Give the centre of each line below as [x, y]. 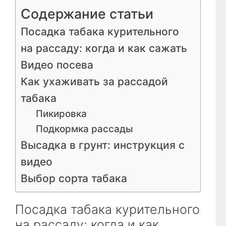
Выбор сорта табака [74, 178]
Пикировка [61, 114]
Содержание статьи [87, 13]
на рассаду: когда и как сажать [104, 48]
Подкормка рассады [84, 129]
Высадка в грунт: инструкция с [103, 145]
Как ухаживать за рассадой [94, 81]
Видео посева [57, 65]
